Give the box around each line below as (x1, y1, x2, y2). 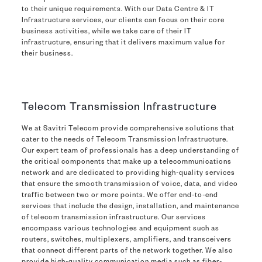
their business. (21, 50, 73, 58)
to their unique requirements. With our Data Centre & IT (21, 6, 215, 14)
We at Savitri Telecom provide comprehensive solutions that (21, 125, 235, 133)
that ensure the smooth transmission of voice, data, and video (21, 181, 238, 189)
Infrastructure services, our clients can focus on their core (21, 17, 225, 25)
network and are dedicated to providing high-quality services (21, 170, 235, 178)
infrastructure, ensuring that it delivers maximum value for (21, 39, 225, 47)
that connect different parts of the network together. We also (21, 247, 233, 256)
